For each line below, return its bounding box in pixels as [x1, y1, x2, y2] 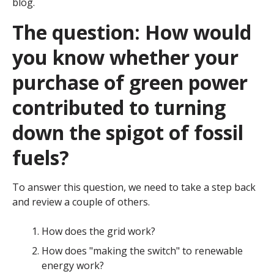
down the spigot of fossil [12, 119, 243, 146]
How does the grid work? [42, 224, 155, 239]
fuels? [12, 144, 69, 171]
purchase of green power [12, 69, 248, 96]
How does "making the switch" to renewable [42, 244, 243, 258]
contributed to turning [12, 94, 226, 121]
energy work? [42, 259, 104, 273]
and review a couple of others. [12, 195, 150, 209]
